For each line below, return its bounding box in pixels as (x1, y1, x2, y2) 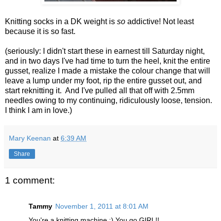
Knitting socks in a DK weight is (5, 17, 117, 26)
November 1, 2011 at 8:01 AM (55, 202, 148, 210)
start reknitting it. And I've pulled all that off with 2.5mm (5, 86, 194, 95)
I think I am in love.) (5, 106, 72, 115)
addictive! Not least (125, 17, 194, 26)
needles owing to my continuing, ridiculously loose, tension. (5, 96, 214, 105)
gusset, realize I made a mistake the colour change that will (5, 67, 210, 75)
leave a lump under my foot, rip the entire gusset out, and (5, 76, 202, 85)
